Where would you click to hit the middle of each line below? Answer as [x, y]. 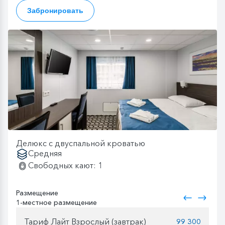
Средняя [45, 153]
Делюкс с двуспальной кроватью [81, 143]
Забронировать [55, 10]
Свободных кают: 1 [65, 165]
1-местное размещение [57, 203]
